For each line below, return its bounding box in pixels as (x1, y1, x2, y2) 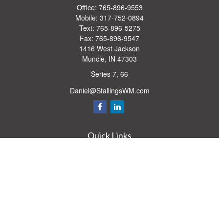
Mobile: (75, 13, 100, 22)
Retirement (92, 143, 127, 153)
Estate (100, 167, 119, 177)
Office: (76, 2, 99, 12)
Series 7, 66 (91, 69, 128, 79)
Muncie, (82, 54, 107, 64)
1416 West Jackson (79, 44, 140, 53)
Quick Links (88, 130, 131, 141)
